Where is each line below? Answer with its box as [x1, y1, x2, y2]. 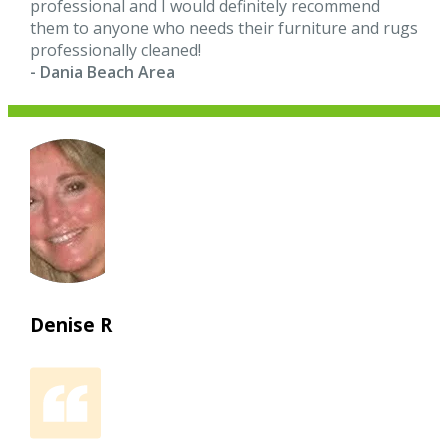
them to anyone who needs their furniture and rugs [30, 16, 419, 39]
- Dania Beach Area [30, 60, 176, 83]
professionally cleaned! [30, 38, 202, 61]
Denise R [30, 312, 113, 339]
